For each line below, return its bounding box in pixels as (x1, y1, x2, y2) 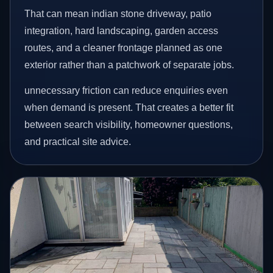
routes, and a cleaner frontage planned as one (24, 43, 223, 54)
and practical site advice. (24, 136, 132, 147)
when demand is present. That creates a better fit (24, 102, 234, 113)
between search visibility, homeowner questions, (24, 119, 233, 130)
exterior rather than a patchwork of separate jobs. (24, 60, 235, 71)
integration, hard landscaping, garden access (24, 26, 219, 37)
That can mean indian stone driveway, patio (24, 9, 212, 19)
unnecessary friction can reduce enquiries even (24, 85, 229, 96)
